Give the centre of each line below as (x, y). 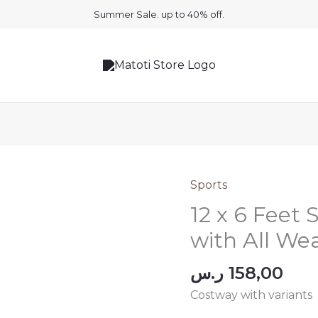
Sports (209, 185)
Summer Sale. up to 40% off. (159, 14)
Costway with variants (252, 295)
